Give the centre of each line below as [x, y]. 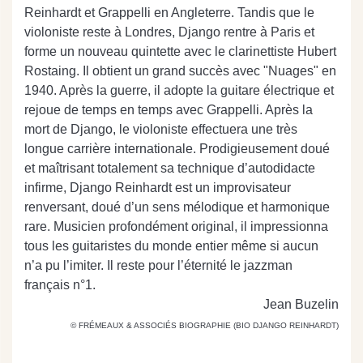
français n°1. [62, 285]
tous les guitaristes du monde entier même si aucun [171, 246]
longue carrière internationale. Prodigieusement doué [177, 149]
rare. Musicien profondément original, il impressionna [176, 226]
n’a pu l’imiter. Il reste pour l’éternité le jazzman [158, 265]
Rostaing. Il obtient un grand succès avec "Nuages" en [180, 71]
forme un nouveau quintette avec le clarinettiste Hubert [180, 51]
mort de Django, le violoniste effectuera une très [161, 129]
